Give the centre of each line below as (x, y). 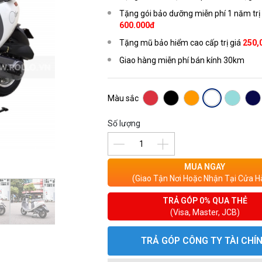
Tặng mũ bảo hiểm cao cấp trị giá (180, 43)
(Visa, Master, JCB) (205, 212)
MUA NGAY (205, 167)
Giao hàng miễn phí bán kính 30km (182, 60)
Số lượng (124, 123)
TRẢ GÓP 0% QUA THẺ (205, 201)
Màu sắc (123, 98)
